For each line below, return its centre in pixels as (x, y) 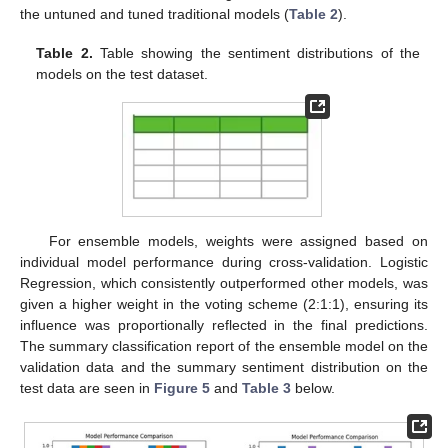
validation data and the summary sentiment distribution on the (224, 367)
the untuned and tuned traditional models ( (154, 14)
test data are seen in (87, 388)
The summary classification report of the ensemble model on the (224, 346)
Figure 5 (182, 388)
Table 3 (266, 388)
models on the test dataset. (122, 73)
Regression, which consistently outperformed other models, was (224, 283)
